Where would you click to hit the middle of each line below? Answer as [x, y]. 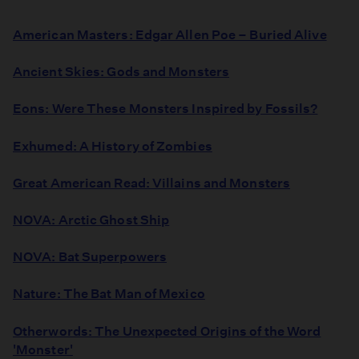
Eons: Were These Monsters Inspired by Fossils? [165, 109]
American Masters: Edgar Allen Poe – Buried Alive [170, 35]
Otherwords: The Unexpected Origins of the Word [167, 331]
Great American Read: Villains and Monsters [152, 183]
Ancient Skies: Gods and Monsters [121, 72]
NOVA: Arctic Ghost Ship [91, 220]
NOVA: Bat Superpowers [90, 257]
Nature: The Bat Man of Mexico [109, 294]
